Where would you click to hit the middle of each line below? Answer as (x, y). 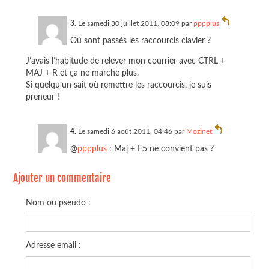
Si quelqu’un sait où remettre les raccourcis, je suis (118, 85)
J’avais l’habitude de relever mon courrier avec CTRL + (125, 61)
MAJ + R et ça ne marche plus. (82, 73)
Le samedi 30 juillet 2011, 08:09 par (134, 23)
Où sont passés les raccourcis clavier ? (140, 40)
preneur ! (42, 97)
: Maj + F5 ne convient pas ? (160, 148)
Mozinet (199, 131)
